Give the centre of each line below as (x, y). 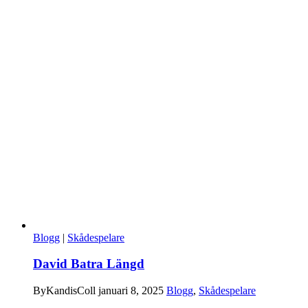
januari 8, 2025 (131, 291)
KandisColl (71, 291)
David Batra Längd (89, 264)
